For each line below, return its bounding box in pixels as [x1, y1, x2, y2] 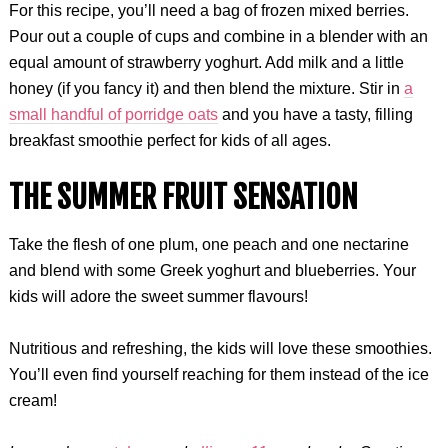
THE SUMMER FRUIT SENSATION [8, 179, 358, 216]
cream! [8, 392, 57, 409]
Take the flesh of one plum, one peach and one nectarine [8, 236, 409, 253]
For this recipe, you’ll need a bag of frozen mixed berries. [8, 2, 409, 19]
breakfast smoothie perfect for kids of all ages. [8, 132, 331, 149]
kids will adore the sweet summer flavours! [8, 288, 308, 305]
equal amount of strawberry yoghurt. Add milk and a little [8, 54, 404, 71]
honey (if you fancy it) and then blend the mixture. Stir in [8, 80, 404, 97]
